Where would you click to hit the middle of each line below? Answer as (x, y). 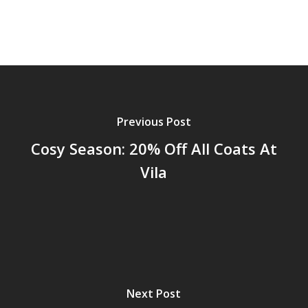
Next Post (154, 294)
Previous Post (154, 122)
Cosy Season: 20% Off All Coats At (154, 149)
